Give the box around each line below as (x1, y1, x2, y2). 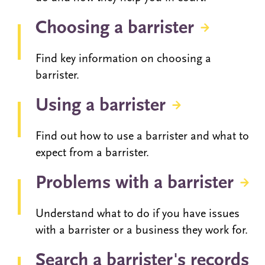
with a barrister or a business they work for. (35, 225, 248, 237)
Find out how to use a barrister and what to (35, 131, 249, 143)
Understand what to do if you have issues (35, 208, 240, 221)
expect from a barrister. (35, 147, 149, 160)
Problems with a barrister (35, 174, 238, 193)
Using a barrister (35, 96, 170, 116)
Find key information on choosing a (35, 53, 211, 66)
